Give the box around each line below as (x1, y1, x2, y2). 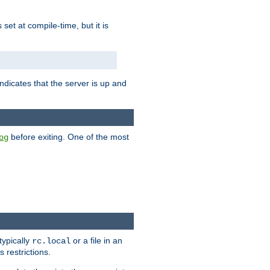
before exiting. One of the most (8, 132, 129, 142)
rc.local (32, 236, 71, 246)
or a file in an (71, 236, 122, 246)
